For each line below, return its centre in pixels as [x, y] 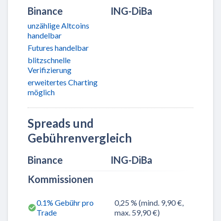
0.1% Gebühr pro [65, 203]
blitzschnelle [49, 60]
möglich [41, 92]
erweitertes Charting [63, 82]
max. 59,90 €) [137, 213]
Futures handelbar [58, 47]
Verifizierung [50, 70]
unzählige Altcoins [58, 25]
